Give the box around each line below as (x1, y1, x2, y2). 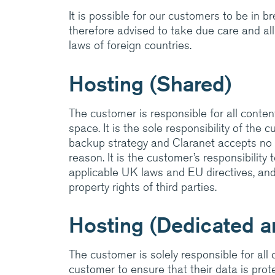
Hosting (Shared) (69, 71, 231, 96)
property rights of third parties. (69, 179, 217, 194)
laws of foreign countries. (69, 37, 192, 53)
